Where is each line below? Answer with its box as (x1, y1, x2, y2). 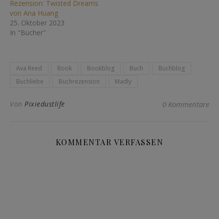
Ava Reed (16, 64, 42, 72)
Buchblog (158, 64, 185, 72)
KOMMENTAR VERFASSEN (55, 136, 164, 147)
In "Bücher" (10, 27, 46, 37)
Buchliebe (16, 77, 44, 86)
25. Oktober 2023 (10, 18, 65, 27)
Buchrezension (59, 77, 100, 86)
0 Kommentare (162, 99, 209, 109)
